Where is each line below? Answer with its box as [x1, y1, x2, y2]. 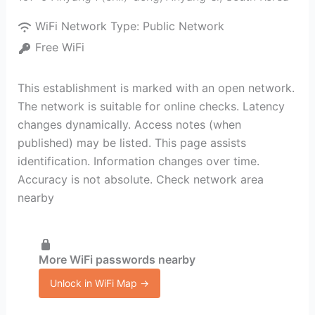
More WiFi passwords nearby [38, 252, 195, 266]
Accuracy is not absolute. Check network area [17, 172, 264, 186]
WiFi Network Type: [34, 19, 143, 33]
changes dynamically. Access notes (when [17, 117, 241, 131]
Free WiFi [34, 40, 84, 54]
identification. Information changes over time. [17, 154, 259, 168]
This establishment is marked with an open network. [17, 81, 295, 95]
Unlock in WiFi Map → [49, 276, 149, 289]
